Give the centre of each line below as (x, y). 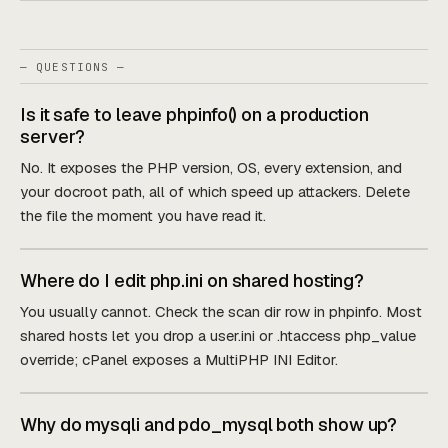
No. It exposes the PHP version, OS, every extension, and (211, 167)
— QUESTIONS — (73, 66)
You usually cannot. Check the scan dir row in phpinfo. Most (221, 311)
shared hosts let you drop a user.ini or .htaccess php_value (218, 335)
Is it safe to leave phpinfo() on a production (194, 114)
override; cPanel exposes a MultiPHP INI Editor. (179, 359)
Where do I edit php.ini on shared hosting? (192, 280)
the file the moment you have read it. (143, 215)
